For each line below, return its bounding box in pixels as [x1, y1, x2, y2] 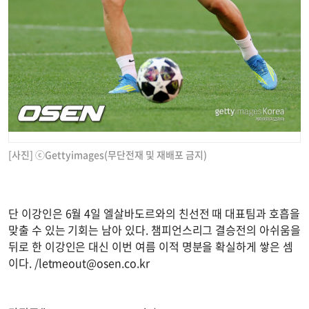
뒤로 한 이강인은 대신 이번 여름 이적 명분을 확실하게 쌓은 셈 [8, 238, 293, 255]
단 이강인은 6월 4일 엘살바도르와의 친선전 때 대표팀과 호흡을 [8, 205, 300, 222]
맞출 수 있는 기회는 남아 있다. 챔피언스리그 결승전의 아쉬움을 [8, 221, 301, 239]
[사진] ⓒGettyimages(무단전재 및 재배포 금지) [8, 148, 207, 162]
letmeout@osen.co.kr [38, 255, 150, 272]
